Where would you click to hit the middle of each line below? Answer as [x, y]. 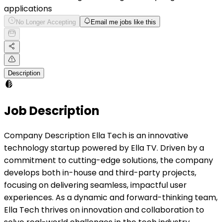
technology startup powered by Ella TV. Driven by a [104, 148]
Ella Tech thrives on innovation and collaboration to [104, 210]
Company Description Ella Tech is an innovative [96, 135]
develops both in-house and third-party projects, [100, 172]
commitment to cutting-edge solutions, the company [109, 160]
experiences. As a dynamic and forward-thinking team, [111, 197]
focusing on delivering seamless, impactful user [95, 185]
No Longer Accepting [46, 22]
